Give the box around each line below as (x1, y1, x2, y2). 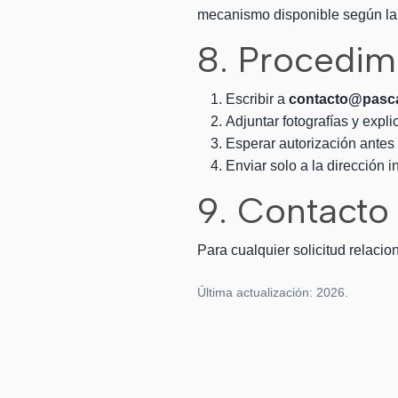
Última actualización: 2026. (197, 285, 348, 299)
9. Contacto (197, 189, 389, 232)
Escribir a (226, 92, 289, 107)
